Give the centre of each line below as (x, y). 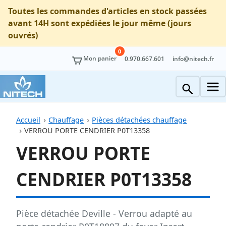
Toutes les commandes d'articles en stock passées (107, 11)
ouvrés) (23, 35)
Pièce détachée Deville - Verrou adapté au (104, 213)
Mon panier (100, 59)
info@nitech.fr (193, 59)
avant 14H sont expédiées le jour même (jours (100, 23)
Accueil (28, 120)
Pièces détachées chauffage (139, 120)
